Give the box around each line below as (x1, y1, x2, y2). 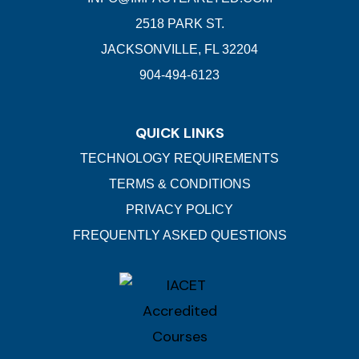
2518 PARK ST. (135, 17, 224, 31)
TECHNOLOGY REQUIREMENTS (80, 151, 279, 166)
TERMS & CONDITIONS (108, 177, 251, 192)
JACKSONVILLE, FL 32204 (101, 42, 258, 57)
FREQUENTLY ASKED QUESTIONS (72, 228, 287, 243)
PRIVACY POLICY (126, 203, 233, 217)
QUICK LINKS (135, 123, 224, 143)
